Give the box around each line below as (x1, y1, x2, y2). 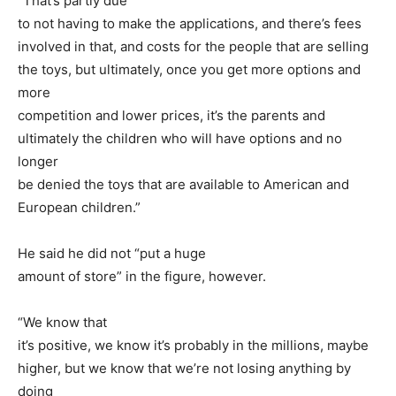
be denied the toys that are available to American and (18, 176, 349, 194)
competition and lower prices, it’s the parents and (18, 107, 325, 125)
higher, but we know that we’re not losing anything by (18, 360, 351, 377)
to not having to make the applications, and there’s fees (18, 15, 362, 33)
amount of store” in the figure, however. (18, 268, 266, 286)
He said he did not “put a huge (18, 245, 206, 263)
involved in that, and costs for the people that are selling (18, 38, 369, 56)
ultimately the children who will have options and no (18, 130, 342, 148)
